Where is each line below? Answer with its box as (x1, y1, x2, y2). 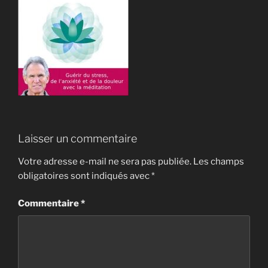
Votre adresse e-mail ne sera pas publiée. (18, 156, 191, 167)
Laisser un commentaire (18, 132, 137, 145)
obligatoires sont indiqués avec (18, 170, 151, 181)
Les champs (193, 156, 244, 167)
